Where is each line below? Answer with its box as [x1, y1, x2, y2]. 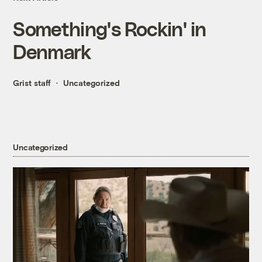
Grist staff [13, 78, 51, 88]
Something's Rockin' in [13, 17, 206, 40]
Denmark [13, 40, 91, 63]
